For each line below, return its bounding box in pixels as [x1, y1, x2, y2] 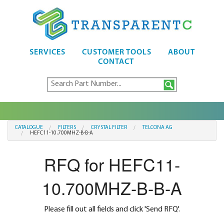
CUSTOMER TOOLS [81, 48, 151, 56]
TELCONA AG [142, 125, 172, 130]
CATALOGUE [15, 125, 43, 130]
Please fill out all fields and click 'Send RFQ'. [44, 205, 180, 214]
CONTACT [97, 58, 134, 66]
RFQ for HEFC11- [44, 152, 180, 177]
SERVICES [29, 48, 65, 56]
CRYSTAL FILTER [91, 125, 127, 130]
